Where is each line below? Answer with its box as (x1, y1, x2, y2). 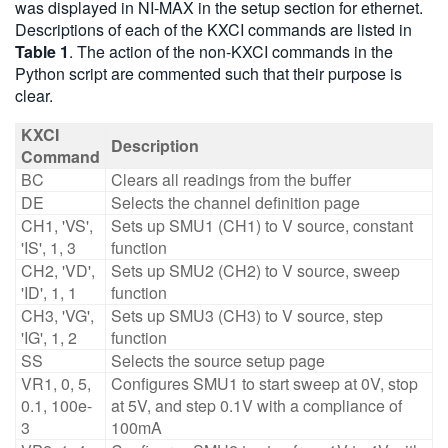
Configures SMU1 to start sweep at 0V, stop (111, 372, 418, 396)
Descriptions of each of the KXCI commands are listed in (15, 18, 412, 42)
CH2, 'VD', (21, 259, 95, 283)
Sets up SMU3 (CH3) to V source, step (111, 304, 383, 328)
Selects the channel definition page (111, 191, 360, 215)
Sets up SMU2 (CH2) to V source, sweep (111, 259, 400, 283)
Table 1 (15, 40, 69, 64)
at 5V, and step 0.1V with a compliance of (111, 394, 402, 418)
